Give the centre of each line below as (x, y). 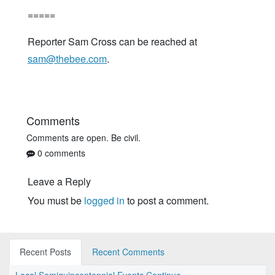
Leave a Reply (59, 182)
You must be (56, 201)
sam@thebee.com (67, 59)
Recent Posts (45, 252)
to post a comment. (167, 201)
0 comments (60, 153)
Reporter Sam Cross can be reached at (112, 42)
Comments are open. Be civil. (83, 138)
